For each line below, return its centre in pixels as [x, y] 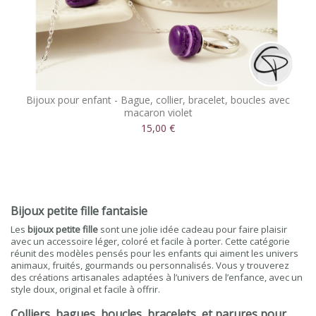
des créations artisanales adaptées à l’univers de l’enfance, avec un [157, 277]
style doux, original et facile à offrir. [85, 289]
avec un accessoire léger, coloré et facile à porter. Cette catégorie [150, 241]
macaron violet [158, 113]
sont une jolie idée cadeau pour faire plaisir [193, 229]
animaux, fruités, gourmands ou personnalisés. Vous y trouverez [150, 265]
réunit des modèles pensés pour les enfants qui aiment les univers [154, 253]
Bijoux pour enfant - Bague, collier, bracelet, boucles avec [158, 100]
